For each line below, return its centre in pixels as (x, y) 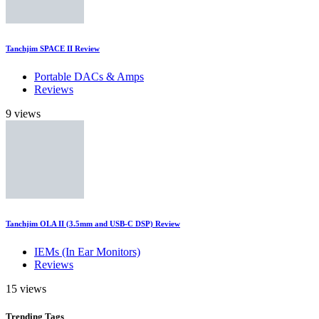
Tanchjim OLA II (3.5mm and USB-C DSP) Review (93, 224)
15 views (26, 289)
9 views (23, 114)
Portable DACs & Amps (89, 77)
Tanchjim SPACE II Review (53, 49)
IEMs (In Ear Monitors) (87, 252)
